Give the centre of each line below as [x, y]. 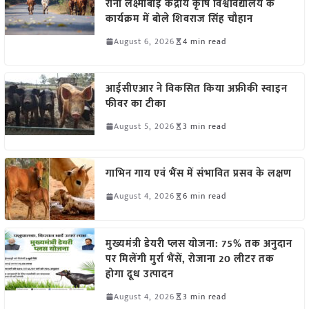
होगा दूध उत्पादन [139, 274]
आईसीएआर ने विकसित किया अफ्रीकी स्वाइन [196, 88]
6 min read [204, 196]
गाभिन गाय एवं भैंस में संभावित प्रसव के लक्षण [198, 174]
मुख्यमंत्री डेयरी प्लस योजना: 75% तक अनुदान [199, 243]
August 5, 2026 [144, 126]
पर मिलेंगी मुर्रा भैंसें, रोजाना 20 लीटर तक [190, 259]
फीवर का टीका [136, 103]
